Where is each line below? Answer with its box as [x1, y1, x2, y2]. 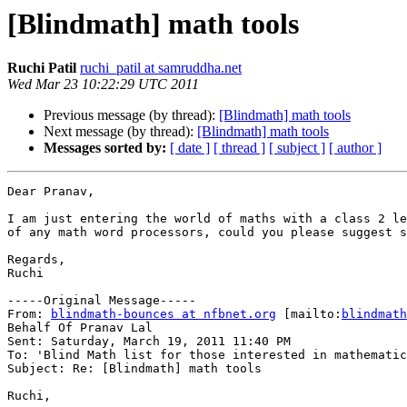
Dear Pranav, [7, 184, 94, 199]
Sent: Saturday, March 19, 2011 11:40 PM [7, 334, 291, 349]
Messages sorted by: [44, 140, 166, 156]
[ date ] [170, 140, 210, 156]
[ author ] [329, 140, 382, 156]
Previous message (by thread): [44, 107, 219, 124]
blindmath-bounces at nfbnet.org [51, 307, 276, 322]
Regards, [7, 253, 65, 267]
